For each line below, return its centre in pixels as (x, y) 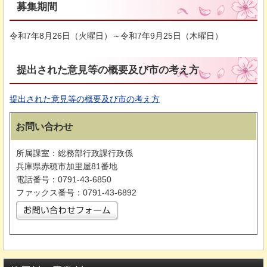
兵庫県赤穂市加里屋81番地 (67, 166)
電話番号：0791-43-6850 (64, 179)
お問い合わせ (44, 126)
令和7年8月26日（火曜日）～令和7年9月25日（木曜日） (116, 35)
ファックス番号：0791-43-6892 (76, 192)
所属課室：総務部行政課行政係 (74, 153)
